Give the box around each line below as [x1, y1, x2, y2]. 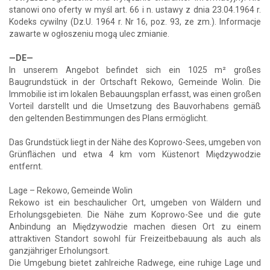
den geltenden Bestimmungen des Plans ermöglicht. [9, 113, 208, 123]
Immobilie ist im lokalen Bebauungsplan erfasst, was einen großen [9, 89, 261, 99]
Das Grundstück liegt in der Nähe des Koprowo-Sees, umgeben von [9, 137, 261, 147]
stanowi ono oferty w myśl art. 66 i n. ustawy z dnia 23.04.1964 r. [9, 4, 261, 14]
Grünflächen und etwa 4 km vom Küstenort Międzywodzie [9, 149, 261, 159]
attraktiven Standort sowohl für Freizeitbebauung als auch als [9, 233, 261, 243]
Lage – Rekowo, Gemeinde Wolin [9, 185, 133, 195]
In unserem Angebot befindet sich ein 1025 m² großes [9, 64, 261, 75]
